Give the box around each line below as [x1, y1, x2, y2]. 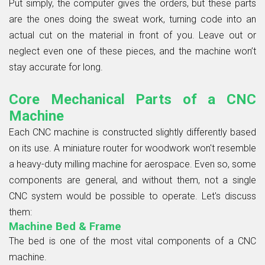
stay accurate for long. [9, 61, 103, 73]
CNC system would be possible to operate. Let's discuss [9, 190, 256, 202]
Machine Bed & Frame [9, 219, 121, 233]
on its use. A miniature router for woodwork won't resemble [9, 142, 256, 154]
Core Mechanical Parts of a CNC [9, 91, 256, 108]
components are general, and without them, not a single [9, 174, 256, 186]
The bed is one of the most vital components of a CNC [9, 235, 256, 247]
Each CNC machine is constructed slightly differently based [9, 126, 256, 138]
